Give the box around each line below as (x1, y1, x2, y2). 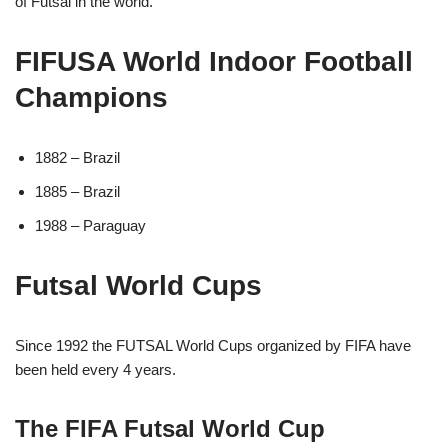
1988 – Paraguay (35, 216, 146, 234)
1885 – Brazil (35, 182, 120, 200)
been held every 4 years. (15, 360, 176, 378)
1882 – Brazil (35, 148, 120, 166)
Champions (15, 81, 168, 113)
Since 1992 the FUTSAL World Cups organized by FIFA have (15, 336, 411, 354)
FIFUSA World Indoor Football (15, 45, 413, 77)
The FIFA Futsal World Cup (15, 414, 325, 442)
